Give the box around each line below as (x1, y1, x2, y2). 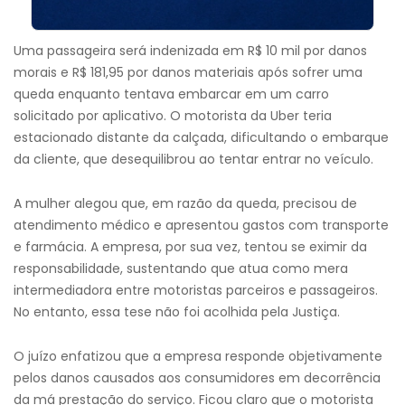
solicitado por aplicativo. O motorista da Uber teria (14, 107, 332, 125)
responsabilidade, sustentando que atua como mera (14, 259, 348, 278)
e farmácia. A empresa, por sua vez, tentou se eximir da (14, 238, 367, 256)
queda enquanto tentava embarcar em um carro (14, 85, 329, 103)
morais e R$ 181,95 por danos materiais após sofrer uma (14, 63, 363, 81)
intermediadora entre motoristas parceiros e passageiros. (14, 281, 378, 299)
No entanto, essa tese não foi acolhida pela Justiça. (14, 303, 340, 321)
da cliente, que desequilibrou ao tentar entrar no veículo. (14, 150, 373, 168)
